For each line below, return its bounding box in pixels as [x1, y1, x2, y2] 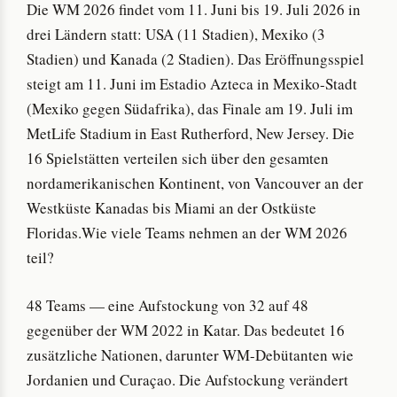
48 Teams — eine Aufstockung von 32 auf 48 [27, 294, 308, 315]
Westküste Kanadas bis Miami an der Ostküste [27, 198, 316, 219]
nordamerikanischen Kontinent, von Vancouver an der [27, 173, 363, 194]
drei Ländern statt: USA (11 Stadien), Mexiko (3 [27, 24, 325, 45]
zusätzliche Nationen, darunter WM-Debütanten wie [27, 344, 354, 365]
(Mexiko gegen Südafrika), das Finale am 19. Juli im [27, 98, 353, 120]
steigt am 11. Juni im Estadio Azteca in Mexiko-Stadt [27, 74, 357, 95]
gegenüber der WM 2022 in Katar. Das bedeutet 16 [27, 319, 345, 340]
